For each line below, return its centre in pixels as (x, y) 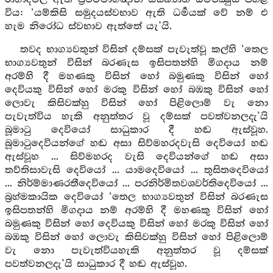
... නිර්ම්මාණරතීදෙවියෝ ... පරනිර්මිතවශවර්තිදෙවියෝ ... (136, 184)
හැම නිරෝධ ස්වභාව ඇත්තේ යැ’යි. (88, 27)
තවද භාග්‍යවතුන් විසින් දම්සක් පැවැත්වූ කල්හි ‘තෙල (144, 50)
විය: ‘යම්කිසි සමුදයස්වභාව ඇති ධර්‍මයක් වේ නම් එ (136, 13)
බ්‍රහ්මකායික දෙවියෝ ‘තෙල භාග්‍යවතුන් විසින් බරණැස (136, 197)
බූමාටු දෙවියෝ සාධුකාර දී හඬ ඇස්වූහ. (136, 130)
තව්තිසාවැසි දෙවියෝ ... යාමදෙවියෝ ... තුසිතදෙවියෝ (136, 170)
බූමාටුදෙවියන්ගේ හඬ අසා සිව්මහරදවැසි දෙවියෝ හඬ (136, 144)
